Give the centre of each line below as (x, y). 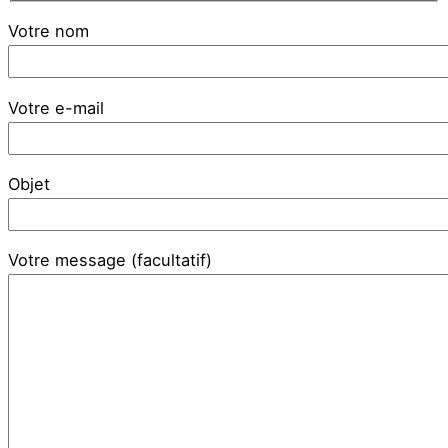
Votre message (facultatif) (110, 260)
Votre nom (48, 31)
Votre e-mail (56, 107)
